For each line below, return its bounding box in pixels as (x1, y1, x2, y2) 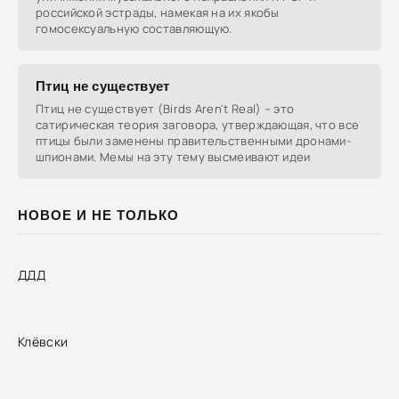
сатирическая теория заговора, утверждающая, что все (36, 117, 360, 133)
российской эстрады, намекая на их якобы (36, 4, 280, 20)
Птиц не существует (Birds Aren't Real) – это (36, 101, 295, 117)
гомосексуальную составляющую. (36, 20, 232, 37)
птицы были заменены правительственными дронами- (36, 133, 352, 149)
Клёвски (18, 332, 69, 350)
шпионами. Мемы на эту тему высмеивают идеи (36, 149, 311, 165)
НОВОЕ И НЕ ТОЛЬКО (18, 208, 179, 223)
